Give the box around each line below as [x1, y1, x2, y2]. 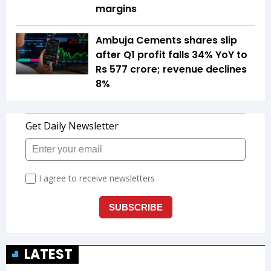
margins [96, 2, 137, 16]
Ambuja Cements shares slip [96, 33, 237, 48]
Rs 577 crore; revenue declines [96, 62, 247, 77]
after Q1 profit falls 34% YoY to [96, 48, 247, 62]
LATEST [24, 245, 73, 264]
